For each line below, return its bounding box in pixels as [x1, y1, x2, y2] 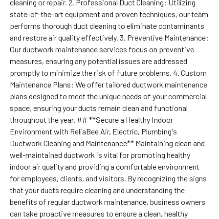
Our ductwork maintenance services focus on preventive [9, 44, 194, 54]
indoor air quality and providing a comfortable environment [9, 161, 199, 171]
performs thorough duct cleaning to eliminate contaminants [9, 21, 204, 30]
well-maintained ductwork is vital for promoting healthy [9, 150, 190, 159]
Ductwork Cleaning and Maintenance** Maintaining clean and [9, 138, 205, 148]
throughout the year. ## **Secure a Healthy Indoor [9, 114, 173, 124]
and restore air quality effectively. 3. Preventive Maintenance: [9, 32, 209, 42]
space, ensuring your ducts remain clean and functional [9, 103, 188, 112]
